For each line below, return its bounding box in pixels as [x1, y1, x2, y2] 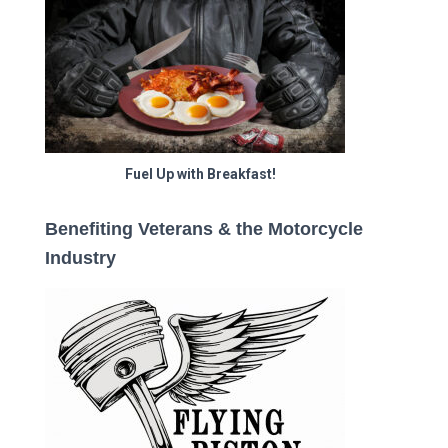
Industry [45, 248, 116, 269]
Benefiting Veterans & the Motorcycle [45, 219, 363, 240]
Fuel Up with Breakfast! [124, 166, 276, 183]
